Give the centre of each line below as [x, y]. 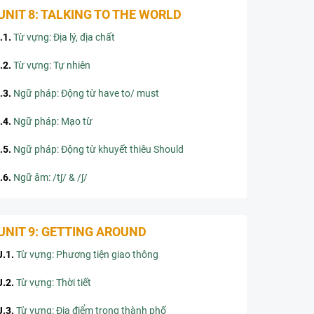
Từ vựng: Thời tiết [54, 282]
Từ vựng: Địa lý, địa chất [64, 37]
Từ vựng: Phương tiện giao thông [87, 254]
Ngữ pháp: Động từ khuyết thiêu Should [98, 149]
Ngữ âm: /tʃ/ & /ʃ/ [50, 177]
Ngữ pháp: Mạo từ [53, 121]
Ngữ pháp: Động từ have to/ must [86, 93]
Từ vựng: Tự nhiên [52, 65]
